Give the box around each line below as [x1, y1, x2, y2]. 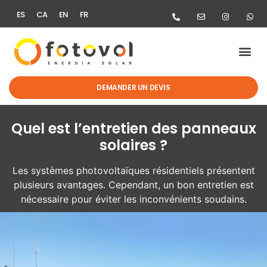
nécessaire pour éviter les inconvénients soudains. [20, 193, 247, 205]
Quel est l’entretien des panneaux [11, 118, 256, 138]
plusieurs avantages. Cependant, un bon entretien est [13, 178, 254, 191]
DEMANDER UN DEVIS [97, 82, 170, 92]
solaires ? [100, 135, 167, 155]
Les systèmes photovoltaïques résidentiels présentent [12, 164, 255, 176]
